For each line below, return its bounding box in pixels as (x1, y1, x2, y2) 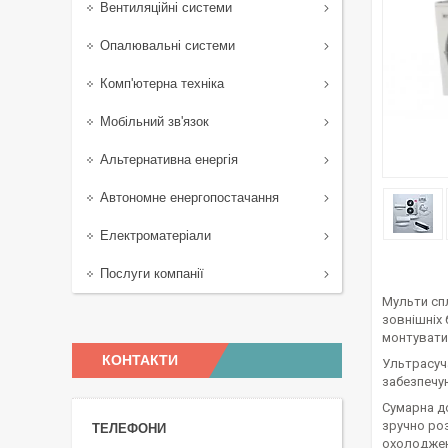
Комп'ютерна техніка (100, 76, 224, 91)
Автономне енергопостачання (100, 190, 279, 205)
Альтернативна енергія (100, 152, 238, 167)
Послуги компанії (100, 266, 204, 281)
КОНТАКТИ (102, 352, 178, 368)
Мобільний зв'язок (100, 114, 209, 129)
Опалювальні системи (100, 38, 235, 53)
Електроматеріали (100, 228, 211, 243)
